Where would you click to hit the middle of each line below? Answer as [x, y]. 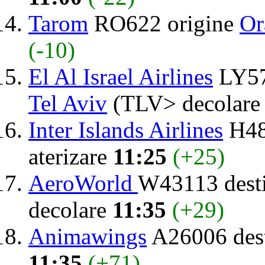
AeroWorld [83, 183]
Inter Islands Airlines [126, 130]
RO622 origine [164, 23]
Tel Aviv [68, 103]
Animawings [88, 236]
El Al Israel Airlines [121, 76]
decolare [70, 209]
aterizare [71, 156]
